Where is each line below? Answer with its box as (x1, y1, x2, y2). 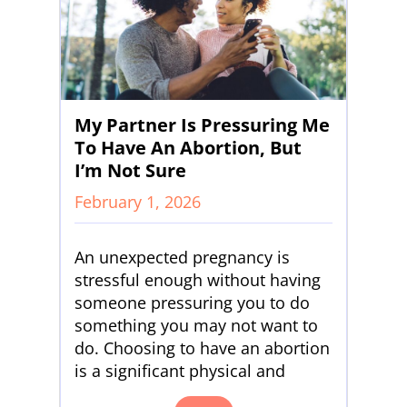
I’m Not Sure (74, 157, 186, 183)
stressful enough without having (74, 268, 321, 291)
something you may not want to (74, 313, 318, 336)
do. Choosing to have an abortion (74, 336, 330, 359)
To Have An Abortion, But (74, 134, 302, 160)
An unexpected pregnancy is (74, 245, 290, 268)
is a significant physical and (74, 359, 285, 382)
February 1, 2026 (74, 190, 201, 213)
